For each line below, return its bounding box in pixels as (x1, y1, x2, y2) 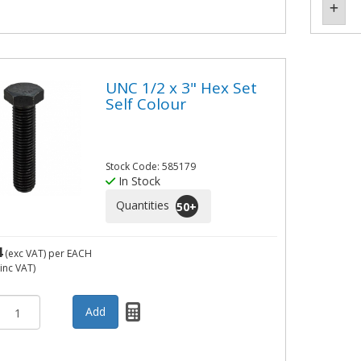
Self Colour (106, 93, 187, 114)
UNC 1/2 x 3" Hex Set (106, 77, 258, 98)
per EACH (48, 247, 92, 261)
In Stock (115, 173, 161, 189)
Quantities (116, 197, 173, 213)
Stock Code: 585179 (106, 160, 197, 174)
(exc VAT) (2, 247, 48, 261)
